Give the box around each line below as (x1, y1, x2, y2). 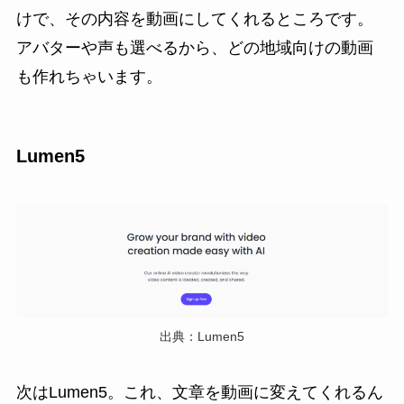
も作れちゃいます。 (15, 68, 162, 87)
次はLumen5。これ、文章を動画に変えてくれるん (15, 382, 383, 401)
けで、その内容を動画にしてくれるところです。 (15, 10, 373, 29)
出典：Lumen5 (160, 329, 244, 344)
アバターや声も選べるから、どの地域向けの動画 (15, 39, 373, 58)
